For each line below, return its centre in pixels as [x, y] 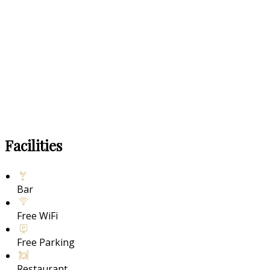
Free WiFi [37, 215]
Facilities [33, 145]
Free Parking [46, 242]
